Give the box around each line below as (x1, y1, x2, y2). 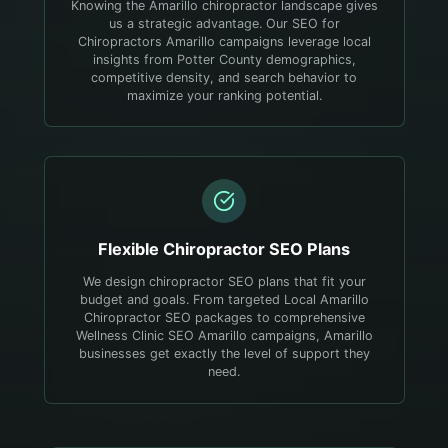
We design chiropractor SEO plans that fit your (82, 273, 366, 289)
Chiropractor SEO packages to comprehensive (83, 309, 365, 325)
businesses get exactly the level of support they (78, 345, 370, 361)
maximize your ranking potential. (126, 87, 322, 103)
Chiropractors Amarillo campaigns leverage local (77, 33, 371, 49)
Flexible (98, 239, 163, 260)
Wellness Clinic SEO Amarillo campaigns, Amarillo (75, 327, 373, 343)
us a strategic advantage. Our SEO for (108, 15, 340, 31)
